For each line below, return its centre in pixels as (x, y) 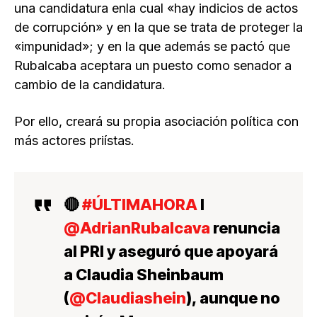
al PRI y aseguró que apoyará (171, 252)
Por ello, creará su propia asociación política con (156, 122)
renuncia (245, 228)
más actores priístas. (74, 141)
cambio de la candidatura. (90, 85)
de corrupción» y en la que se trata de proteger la (158, 28)
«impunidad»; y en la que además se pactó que (152, 47)
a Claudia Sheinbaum (144, 275)
